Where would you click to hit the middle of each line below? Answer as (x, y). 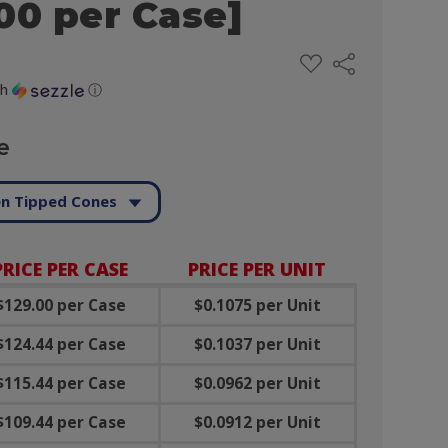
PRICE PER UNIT (257, 269)
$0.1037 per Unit (257, 345)
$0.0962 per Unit (257, 384)
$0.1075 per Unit (257, 306)
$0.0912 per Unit (257, 423)
